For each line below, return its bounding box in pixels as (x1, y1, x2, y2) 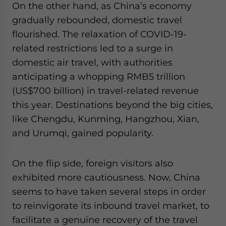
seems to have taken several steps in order (12, 186, 206, 197)
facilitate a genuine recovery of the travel (12, 214, 198, 225)
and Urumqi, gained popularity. (12, 128, 153, 138)
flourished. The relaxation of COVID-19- (12, 29, 187, 39)
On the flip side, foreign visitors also (12, 158, 173, 168)
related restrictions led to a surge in (12, 43, 173, 53)
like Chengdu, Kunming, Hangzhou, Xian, (12, 114, 199, 124)
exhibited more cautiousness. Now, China (12, 172, 200, 183)
